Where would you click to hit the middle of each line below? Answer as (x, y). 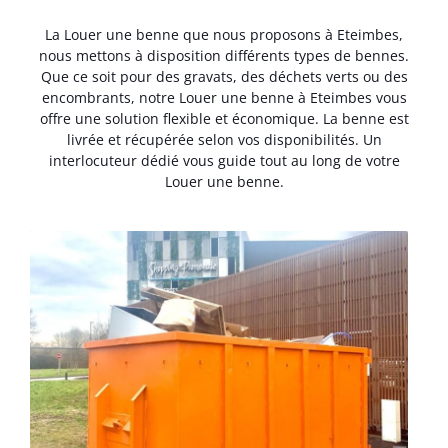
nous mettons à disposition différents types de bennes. (224, 55)
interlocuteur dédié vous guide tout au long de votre (224, 160)
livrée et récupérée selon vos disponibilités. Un (224, 139)
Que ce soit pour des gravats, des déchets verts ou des (224, 76)
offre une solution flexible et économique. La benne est (224, 118)
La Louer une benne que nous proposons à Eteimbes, (224, 34)
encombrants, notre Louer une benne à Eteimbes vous (224, 97)
